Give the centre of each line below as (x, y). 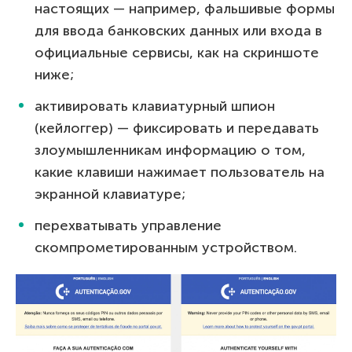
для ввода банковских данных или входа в (178, 30)
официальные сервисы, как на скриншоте (177, 52)
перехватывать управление (128, 225)
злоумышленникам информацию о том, (170, 150)
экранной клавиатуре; (110, 194)
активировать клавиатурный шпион (155, 106)
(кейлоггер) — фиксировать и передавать (177, 128)
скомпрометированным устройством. (166, 247)
